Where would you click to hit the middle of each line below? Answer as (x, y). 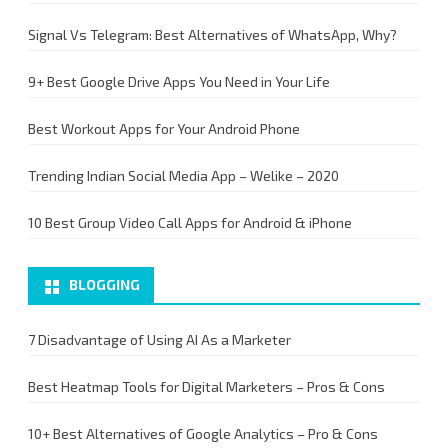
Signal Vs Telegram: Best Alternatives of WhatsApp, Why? (212, 34)
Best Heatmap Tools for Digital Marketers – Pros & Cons (206, 386)
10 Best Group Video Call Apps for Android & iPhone (190, 222)
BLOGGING (104, 284)
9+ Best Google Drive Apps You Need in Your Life (179, 81)
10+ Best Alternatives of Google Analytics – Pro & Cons (203, 433)
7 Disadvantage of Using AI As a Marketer (159, 339)
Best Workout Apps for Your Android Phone (164, 128)
